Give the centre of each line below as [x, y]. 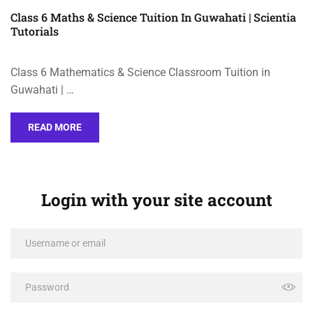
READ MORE [55, 127]
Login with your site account [156, 199]
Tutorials [35, 31]
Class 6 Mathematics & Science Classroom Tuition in [140, 72]
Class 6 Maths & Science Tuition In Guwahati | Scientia [153, 17]
